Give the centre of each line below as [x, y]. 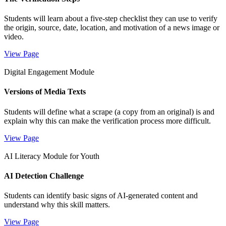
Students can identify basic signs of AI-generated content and [101, 196]
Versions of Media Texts [45, 92]
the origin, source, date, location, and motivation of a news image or [112, 28]
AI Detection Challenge [44, 176]
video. [14, 37]
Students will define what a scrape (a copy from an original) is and [109, 111]
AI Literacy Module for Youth [52, 156]
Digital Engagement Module [49, 72]
